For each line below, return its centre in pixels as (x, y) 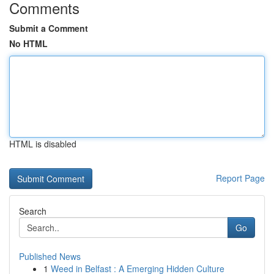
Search (33, 211)
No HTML (28, 43)
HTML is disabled (43, 144)
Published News (50, 256)
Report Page (240, 178)
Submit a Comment (49, 28)
